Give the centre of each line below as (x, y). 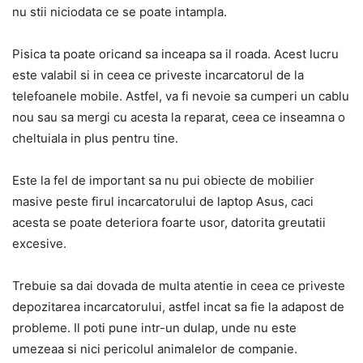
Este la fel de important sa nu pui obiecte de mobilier (163, 180)
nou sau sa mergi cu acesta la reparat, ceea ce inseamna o (179, 117)
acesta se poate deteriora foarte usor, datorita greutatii (169, 222)
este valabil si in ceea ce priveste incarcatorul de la (158, 75)
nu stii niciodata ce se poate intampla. (120, 11)
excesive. (39, 243)
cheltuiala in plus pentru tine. (95, 138)
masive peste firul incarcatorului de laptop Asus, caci (163, 201)
